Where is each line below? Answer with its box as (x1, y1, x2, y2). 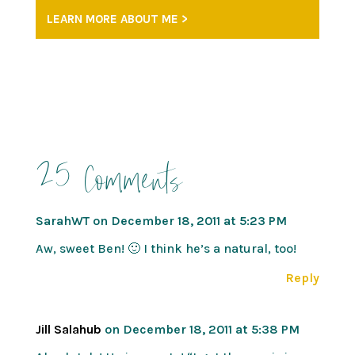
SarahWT (35, 212, 90, 228)
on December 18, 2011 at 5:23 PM (92, 212, 287, 228)
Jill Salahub (35, 321, 101, 337)
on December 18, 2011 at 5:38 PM (104, 321, 300, 337)
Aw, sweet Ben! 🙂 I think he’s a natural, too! (35, 240, 296, 256)
